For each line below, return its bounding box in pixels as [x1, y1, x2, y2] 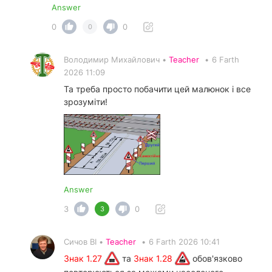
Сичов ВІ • [64, 237, 106, 247]
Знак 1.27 [64, 253, 104, 264]
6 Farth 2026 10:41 [149, 237, 220, 247]
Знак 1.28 [134, 253, 175, 264]
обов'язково [190, 253, 242, 264]
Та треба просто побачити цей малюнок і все [64, 84, 251, 95]
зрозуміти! [64, 97, 107, 107]
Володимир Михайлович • [64, 55, 169, 65]
